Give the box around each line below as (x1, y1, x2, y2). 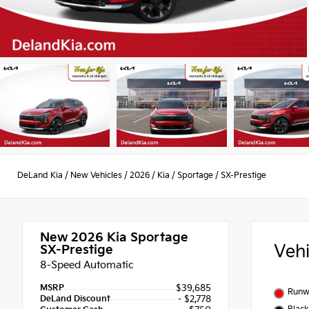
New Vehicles (70, 170, 122, 181)
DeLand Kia (17, 170, 63, 181)
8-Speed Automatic (40, 258, 134, 272)
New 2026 (40, 230, 103, 245)
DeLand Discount (40, 293, 110, 304)
